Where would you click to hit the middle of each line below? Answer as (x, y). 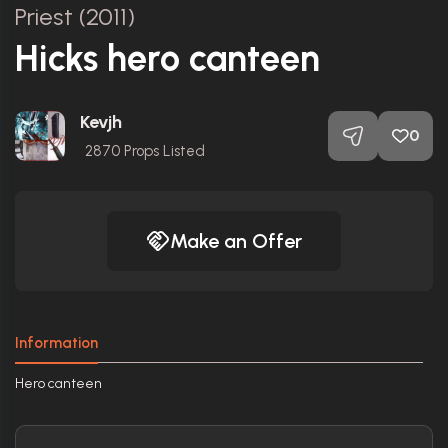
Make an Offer (236, 240)
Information (56, 342)
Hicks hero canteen (167, 58)
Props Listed (162, 150)
